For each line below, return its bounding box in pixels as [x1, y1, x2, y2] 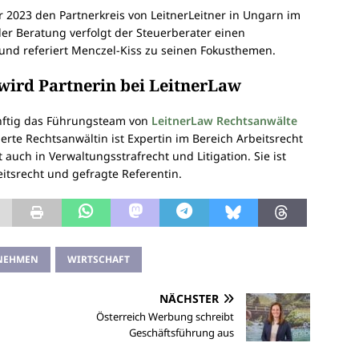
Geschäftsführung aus [129, 325, 235, 341]
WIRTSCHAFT [67, 252, 130, 267]
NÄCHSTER [159, 291, 220, 307]
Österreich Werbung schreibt [96, 309, 235, 325]
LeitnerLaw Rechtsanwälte [151, 113, 297, 129]
